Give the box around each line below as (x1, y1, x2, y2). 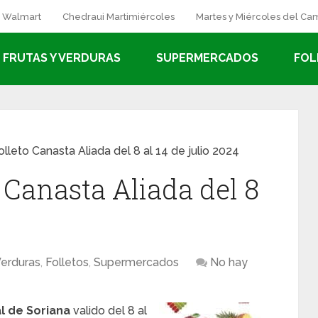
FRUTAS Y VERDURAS (3, 51, 121, 65)
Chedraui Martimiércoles (62, 11, 175, 22)
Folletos (45, 256, 89, 269)
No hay (210, 256, 248, 269)
